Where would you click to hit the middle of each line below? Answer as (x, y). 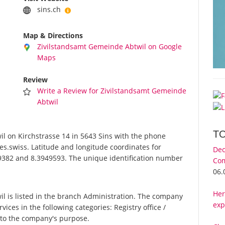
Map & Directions (53, 36)
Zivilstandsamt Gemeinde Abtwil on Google (110, 47)
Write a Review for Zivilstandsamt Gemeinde (112, 91)
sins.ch (51, 10)
